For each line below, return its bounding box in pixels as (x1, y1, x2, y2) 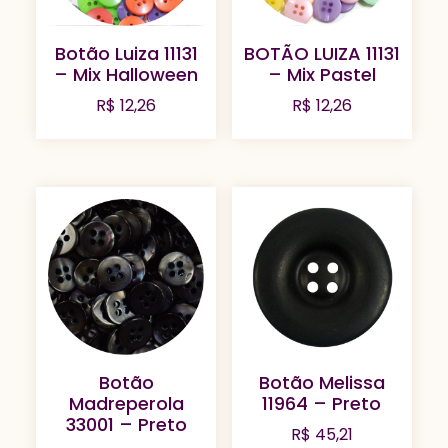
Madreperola (68, 391, 184, 417)
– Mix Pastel (267, 62, 376, 88)
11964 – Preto (262, 391, 382, 417)
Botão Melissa (258, 370, 385, 396)
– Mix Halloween (54, 62, 199, 88)
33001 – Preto (65, 412, 187, 438)
